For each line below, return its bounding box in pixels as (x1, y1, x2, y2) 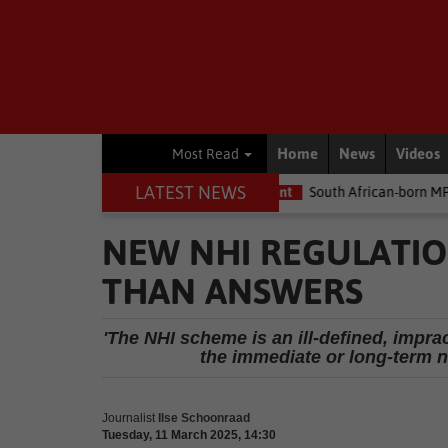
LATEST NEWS (134, 182, 246, 203)
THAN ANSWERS (102, 270, 363, 312)
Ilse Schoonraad (158, 411, 250, 425)
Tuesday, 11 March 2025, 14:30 (102, 428, 276, 442)
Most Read (172, 146, 242, 162)
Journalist (102, 411, 155, 425)
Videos (396, 145, 440, 162)
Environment (74, 184, 170, 200)
